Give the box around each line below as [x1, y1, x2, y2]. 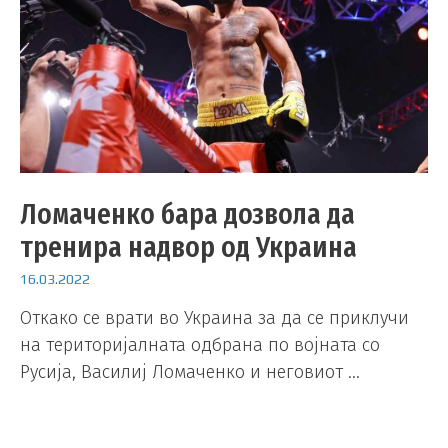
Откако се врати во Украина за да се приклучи [20, 307, 409, 330]
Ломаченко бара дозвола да [20, 195, 355, 232]
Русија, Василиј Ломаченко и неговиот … [20, 361, 360, 384]
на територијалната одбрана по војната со [20, 334, 380, 357]
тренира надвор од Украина [20, 228, 357, 265]
